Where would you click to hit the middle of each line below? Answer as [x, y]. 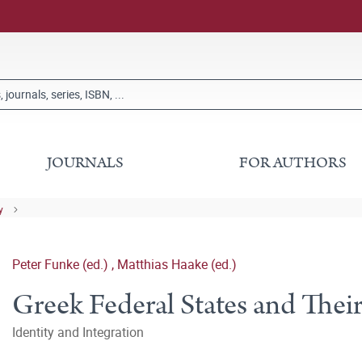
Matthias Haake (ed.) [177, 264]
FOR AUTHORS [293, 163]
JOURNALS [86, 163]
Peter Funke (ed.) [62, 264]
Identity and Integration [78, 332]
